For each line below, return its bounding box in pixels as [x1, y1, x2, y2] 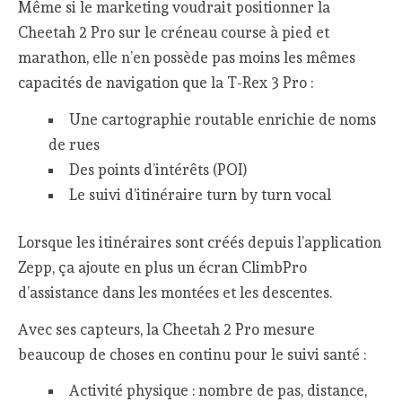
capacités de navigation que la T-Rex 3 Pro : [18, 74, 314, 92]
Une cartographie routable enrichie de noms [68, 109, 376, 128]
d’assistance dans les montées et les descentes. [18, 284, 333, 302]
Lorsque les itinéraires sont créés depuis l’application [18, 233, 382, 252]
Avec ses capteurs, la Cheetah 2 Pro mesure [18, 319, 316, 338]
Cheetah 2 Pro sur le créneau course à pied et [18, 23, 330, 42]
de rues [48, 135, 100, 153]
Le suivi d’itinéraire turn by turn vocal [68, 185, 331, 204]
